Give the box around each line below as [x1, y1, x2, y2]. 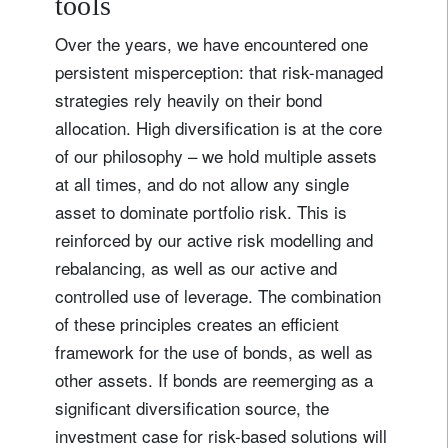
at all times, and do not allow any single [55, 171, 349, 197]
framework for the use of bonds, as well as [55, 339, 373, 365]
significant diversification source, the [55, 395, 329, 421]
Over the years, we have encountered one [55, 31, 368, 57]
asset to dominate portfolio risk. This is [55, 199, 347, 225]
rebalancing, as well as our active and [55, 255, 337, 281]
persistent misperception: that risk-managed [55, 59, 383, 85]
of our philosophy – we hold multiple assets [55, 143, 377, 169]
